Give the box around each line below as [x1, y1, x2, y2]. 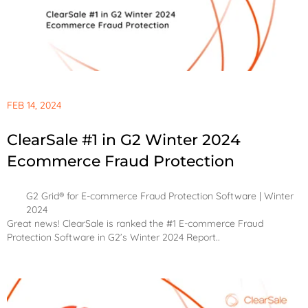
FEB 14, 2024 [7, 99, 61, 112]
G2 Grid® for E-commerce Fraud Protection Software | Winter [26, 190, 294, 203]
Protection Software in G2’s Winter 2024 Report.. [7, 231, 220, 244]
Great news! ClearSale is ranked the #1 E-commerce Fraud [7, 217, 263, 230]
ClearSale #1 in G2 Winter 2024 [7, 131, 241, 150]
